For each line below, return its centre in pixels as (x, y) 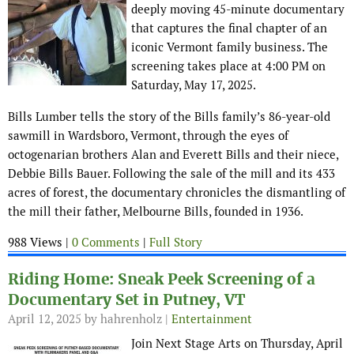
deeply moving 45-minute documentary (238, 9)
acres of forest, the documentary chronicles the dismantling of (177, 193)
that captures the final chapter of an (229, 28)
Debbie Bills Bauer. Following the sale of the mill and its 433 (171, 174)
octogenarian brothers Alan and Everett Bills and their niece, (173, 155)
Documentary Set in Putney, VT (127, 300)
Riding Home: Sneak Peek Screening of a (162, 280)
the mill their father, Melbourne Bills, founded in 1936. (156, 212)
